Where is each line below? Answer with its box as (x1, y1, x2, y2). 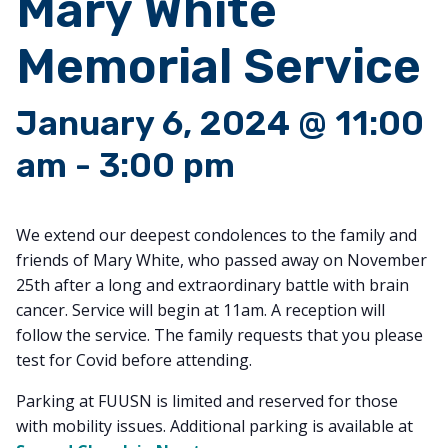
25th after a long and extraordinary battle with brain (16, 274, 409, 296)
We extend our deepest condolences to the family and (16, 224, 417, 246)
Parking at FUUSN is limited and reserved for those (16, 390, 398, 412)
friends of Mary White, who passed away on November (16, 249, 427, 271)
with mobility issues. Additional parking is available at (16, 415, 413, 437)
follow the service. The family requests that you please (16, 324, 423, 346)
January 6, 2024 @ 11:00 (16, 103, 424, 144)
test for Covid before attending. (16, 349, 252, 371)
